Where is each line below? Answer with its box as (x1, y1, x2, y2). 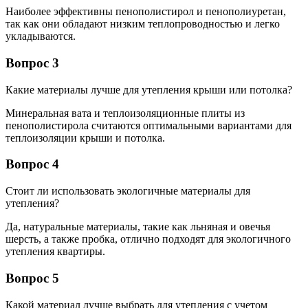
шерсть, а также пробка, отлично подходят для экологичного (5, 233, 291, 245)
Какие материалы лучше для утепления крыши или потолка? (5, 83, 292, 96)
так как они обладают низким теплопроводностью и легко (5, 18, 280, 30)
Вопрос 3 (5, 55, 59, 70)
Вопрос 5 (5, 270, 59, 285)
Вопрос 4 (5, 157, 59, 172)
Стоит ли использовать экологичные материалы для (5, 185, 250, 197)
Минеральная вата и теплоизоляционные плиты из (5, 107, 245, 119)
